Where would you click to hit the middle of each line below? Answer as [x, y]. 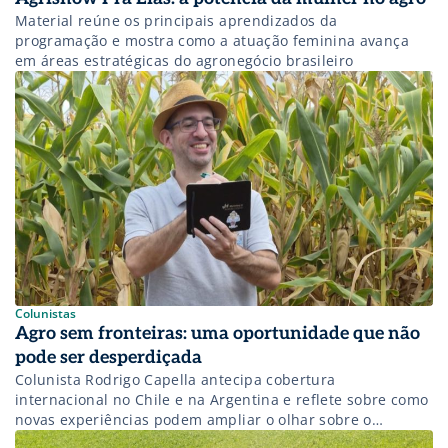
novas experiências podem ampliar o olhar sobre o [193, 420]
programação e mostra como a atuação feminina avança [212, 41]
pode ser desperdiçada [108, 358]
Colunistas [45, 314]
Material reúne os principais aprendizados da [176, 21]
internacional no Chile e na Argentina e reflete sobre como [222, 400]
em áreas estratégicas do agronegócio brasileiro [184, 61]
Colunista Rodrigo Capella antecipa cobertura [175, 380]
